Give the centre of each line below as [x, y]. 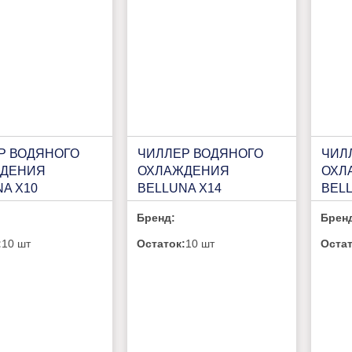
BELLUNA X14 [179, 188]
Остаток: [161, 243]
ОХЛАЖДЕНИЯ [183, 170]
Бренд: [156, 217]
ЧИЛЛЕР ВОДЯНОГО [200, 153]
